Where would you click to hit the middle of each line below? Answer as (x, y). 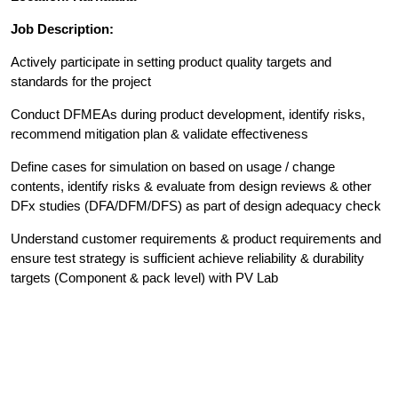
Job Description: (62, 29)
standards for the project (81, 82)
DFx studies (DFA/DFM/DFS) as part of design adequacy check (196, 206)
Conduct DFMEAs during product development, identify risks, (188, 115)
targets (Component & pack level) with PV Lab (144, 278)
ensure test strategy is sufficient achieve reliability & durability (187, 259)
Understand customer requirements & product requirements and (196, 239)
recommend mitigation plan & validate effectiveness (159, 134)
